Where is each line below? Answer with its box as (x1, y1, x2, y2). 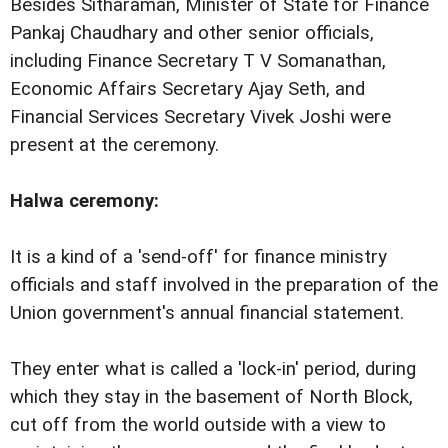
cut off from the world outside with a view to (10, 414, 386, 437)
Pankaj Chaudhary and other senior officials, (10, 21, 374, 44)
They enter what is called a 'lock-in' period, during (10, 358, 416, 381)
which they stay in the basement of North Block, (10, 386, 413, 409)
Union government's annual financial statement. (10, 302, 404, 325)
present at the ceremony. (10, 133, 219, 156)
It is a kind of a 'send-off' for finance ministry (10, 246, 387, 269)
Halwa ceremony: (10, 190, 159, 213)
